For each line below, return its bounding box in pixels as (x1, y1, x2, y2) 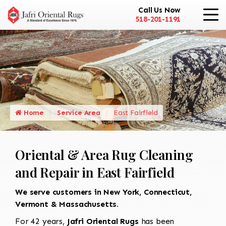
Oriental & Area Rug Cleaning (15, 145, 193, 163)
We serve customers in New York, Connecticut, (15, 187, 192, 197)
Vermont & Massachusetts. (15, 199, 119, 209)
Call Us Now (138, 6, 181, 15)
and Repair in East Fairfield (15, 163, 175, 181)
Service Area (56, 108, 100, 117)
